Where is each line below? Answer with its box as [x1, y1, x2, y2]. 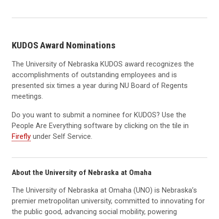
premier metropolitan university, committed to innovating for [12, 196, 205, 205]
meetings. [12, 92, 43, 101]
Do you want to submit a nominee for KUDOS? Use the [12, 110, 186, 120]
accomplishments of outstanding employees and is [12, 70, 177, 80]
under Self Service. [31, 132, 92, 141]
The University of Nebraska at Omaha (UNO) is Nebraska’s [12, 185, 197, 195]
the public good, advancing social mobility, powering [12, 207, 177, 216]
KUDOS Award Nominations [12, 40, 115, 51]
